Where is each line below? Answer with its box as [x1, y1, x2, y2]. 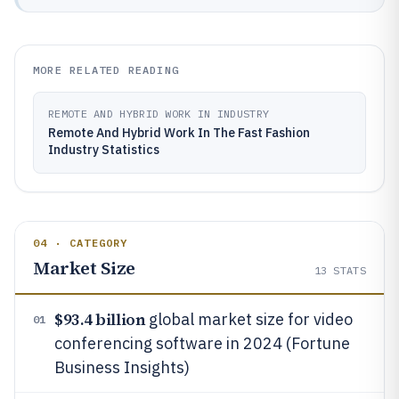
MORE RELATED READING [33, 63, 179, 77]
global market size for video [145, 309, 354, 330]
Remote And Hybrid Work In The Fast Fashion [48, 125, 310, 141]
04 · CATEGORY [33, 236, 128, 249]
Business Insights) [54, 357, 190, 378]
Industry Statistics [48, 142, 159, 158]
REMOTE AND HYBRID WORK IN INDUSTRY [48, 107, 270, 120]
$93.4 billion [54, 308, 146, 330]
